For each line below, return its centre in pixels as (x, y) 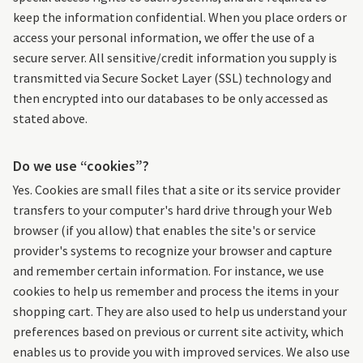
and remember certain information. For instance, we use (169, 271)
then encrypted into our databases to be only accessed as (171, 98)
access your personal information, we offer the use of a (164, 38)
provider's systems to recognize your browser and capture (173, 251)
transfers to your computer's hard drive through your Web (173, 210)
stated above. (50, 119)
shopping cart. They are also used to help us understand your (180, 312)
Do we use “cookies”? (81, 166)
